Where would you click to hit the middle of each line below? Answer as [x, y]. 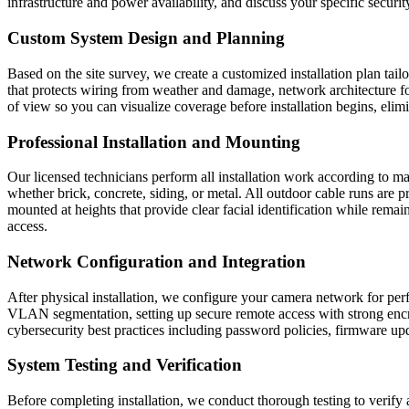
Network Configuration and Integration [157, 261]
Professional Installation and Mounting [154, 142]
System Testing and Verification [125, 365]
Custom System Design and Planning [146, 38]
